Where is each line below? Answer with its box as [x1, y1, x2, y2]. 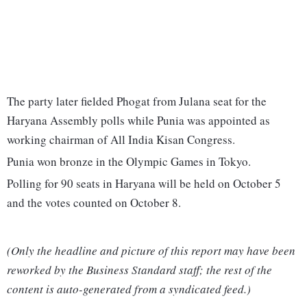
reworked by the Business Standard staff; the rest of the [7, 262, 272, 278]
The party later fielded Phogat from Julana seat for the [7, 93, 267, 110]
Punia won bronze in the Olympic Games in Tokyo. [7, 153, 251, 170]
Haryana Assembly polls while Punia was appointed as [7, 112, 270, 129]
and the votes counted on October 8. [7, 195, 181, 211]
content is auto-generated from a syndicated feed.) [7, 281, 251, 297]
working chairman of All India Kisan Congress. [7, 132, 235, 148]
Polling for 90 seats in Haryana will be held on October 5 [7, 175, 281, 192]
